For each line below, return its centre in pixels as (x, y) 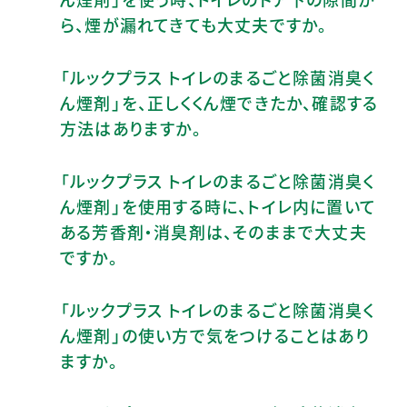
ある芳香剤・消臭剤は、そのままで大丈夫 (213, 231)
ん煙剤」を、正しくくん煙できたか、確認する (219, 102)
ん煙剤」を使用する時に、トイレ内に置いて (218, 206)
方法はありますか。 (131, 128)
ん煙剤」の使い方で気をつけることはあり (215, 335)
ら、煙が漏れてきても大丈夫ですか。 (194, 24)
